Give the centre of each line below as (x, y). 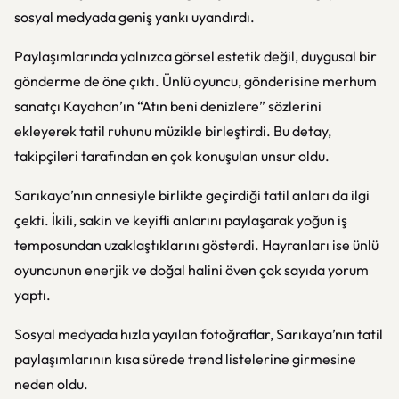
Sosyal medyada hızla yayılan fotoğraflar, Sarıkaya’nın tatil (199, 334)
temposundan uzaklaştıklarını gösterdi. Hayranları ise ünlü (196, 245)
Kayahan (91, 106)
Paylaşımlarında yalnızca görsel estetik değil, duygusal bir (195, 56)
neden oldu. (51, 384)
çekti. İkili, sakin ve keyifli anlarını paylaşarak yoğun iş (181, 220)
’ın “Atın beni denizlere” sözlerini (220, 106)
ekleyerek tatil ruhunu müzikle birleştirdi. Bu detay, (173, 131)
